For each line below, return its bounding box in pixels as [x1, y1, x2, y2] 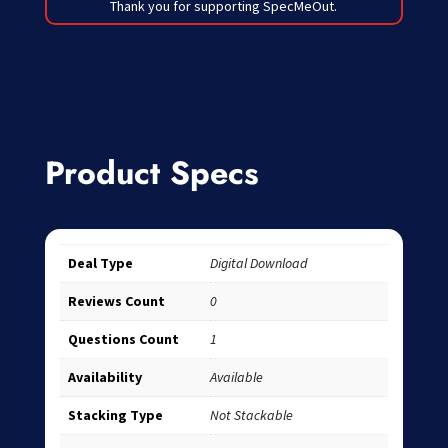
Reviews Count [67, 292, 165, 311]
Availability [67, 368, 142, 387]
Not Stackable [209, 406, 293, 425]
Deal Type [67, 254, 133, 273]
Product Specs [44, 150, 259, 197]
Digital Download [209, 254, 307, 273]
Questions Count [67, 330, 179, 349]
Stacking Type [67, 406, 163, 425]
